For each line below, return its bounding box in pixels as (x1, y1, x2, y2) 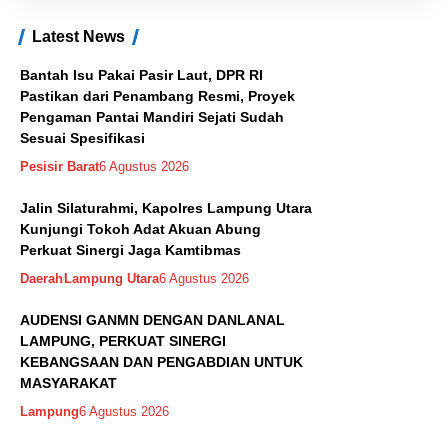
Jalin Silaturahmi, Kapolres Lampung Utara (20, 200, 312, 217)
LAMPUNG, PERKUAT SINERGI (20, 333, 226, 350)
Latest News (32, 28, 125, 46)
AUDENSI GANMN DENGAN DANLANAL (20, 312, 285, 329)
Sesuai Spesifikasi (20, 130, 145, 147)
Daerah (20, 271, 63, 287)
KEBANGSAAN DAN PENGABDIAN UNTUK (20, 354, 303, 371)
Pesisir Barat (20, 159, 99, 175)
